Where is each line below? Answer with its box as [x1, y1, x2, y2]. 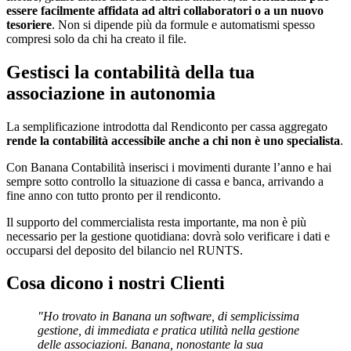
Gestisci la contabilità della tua [6, 61, 255, 82]
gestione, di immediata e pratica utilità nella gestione [38, 324, 299, 338]
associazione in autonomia [6, 82, 215, 103]
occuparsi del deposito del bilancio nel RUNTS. [6, 243, 243, 257]
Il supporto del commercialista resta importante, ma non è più [6, 215, 306, 229]
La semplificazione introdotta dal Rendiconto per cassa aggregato [6, 119, 327, 133]
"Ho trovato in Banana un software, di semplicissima [38, 309, 299, 324]
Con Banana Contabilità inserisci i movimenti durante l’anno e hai [6, 160, 331, 174]
